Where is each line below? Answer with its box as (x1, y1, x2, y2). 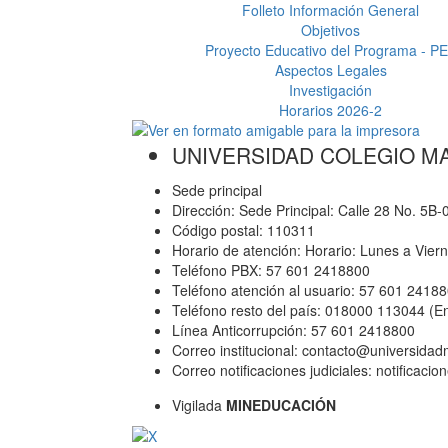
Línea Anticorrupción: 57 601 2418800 (172, 319, 415, 340)
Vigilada (172, 394, 226, 415)
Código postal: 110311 (172, 219, 315, 240)
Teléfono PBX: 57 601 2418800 (172, 259, 370, 280)
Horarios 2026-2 (279, 99, 383, 120)
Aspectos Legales (274, 59, 387, 80)
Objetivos (301, 19, 361, 40)
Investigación (289, 79, 373, 100)
